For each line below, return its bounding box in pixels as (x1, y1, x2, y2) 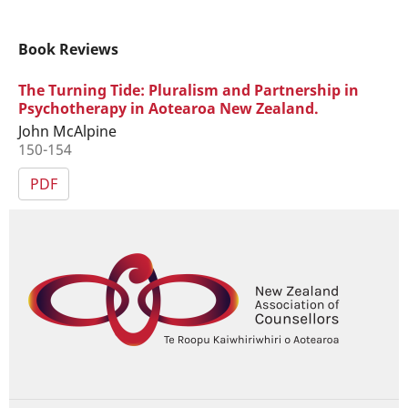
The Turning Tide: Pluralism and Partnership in (17, 79, 359, 100)
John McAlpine (17, 120, 117, 141)
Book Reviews (17, 38, 118, 59)
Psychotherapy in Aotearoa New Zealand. (17, 97, 319, 118)
